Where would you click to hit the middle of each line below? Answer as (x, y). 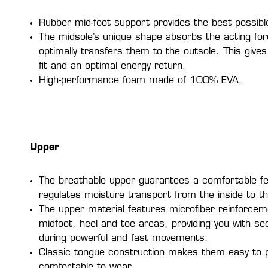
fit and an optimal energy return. (112, 66)
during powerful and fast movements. (124, 238)
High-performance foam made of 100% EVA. (141, 80)
